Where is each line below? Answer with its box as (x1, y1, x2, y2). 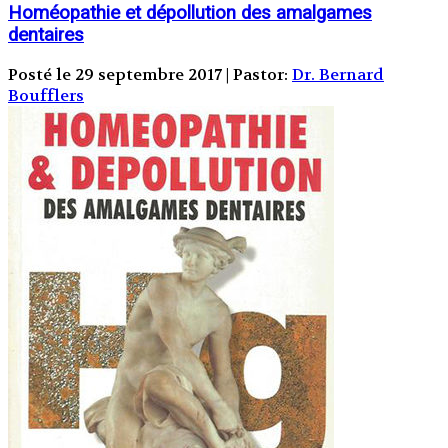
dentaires (8, 23, 84, 46)
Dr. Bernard (292, 64, 384, 86)
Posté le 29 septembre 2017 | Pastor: (8, 64, 292, 86)
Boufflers (8, 85, 84, 107)
